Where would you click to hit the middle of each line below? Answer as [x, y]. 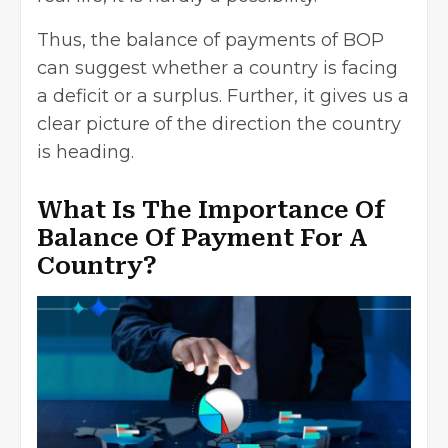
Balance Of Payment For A [202, 237]
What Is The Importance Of [211, 209]
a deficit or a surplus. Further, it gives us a [223, 95]
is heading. [85, 151]
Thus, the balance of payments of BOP [210, 39]
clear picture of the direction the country [219, 123]
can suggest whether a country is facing [217, 67]
